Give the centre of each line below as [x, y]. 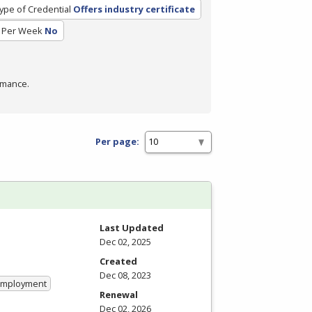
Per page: [117, 142]
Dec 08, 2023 [125, 275]
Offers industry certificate [134, 9]
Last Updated [132, 227]
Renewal [119, 294]
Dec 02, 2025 [125, 241]
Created [118, 261]
